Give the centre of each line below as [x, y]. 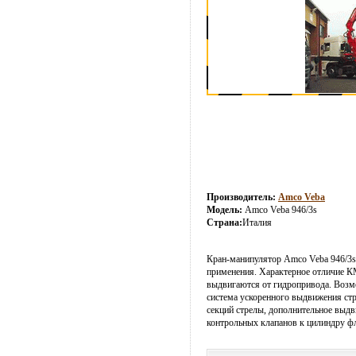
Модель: [224, 210]
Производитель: [241, 197]
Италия [257, 222]
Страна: [224, 222]
